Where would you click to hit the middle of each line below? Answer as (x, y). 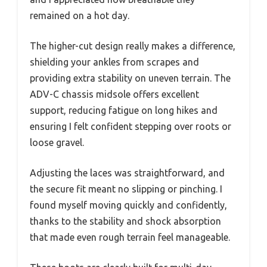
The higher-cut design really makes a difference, (133, 46)
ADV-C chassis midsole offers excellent (114, 94)
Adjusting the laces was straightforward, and (127, 173)
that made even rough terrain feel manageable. (130, 237)
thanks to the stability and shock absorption (125, 221)
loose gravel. (57, 142)
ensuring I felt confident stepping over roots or (131, 126)
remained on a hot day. (80, 15)
